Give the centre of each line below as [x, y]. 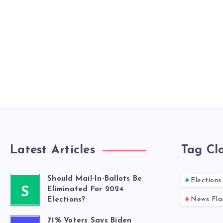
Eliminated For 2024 [85, 190]
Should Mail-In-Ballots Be [95, 179]
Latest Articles [53, 151]
